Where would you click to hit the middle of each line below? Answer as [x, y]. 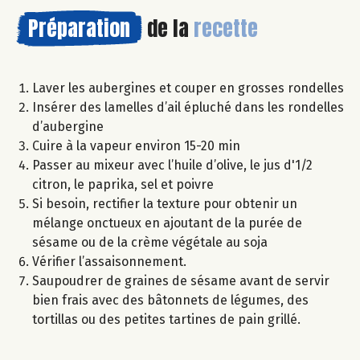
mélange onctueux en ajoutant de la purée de [167, 223]
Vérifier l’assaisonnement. [109, 262]
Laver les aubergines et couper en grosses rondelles [188, 88]
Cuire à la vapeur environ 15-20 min [136, 146]
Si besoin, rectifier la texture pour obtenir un [165, 204]
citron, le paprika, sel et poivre [123, 185]
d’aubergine [68, 127]
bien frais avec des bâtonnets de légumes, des [170, 301]
